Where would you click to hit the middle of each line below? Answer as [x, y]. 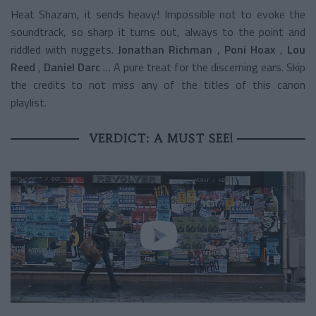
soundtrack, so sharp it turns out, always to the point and [158, 31]
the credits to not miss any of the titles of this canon [158, 84]
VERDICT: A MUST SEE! [162, 138]
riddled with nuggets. [62, 49]
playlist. [29, 102]
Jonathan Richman [165, 49]
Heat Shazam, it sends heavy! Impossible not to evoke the [158, 14]
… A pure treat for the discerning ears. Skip [204, 67]
